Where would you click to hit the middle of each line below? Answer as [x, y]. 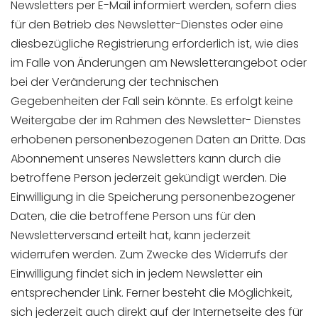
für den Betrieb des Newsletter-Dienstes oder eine [147, 24]
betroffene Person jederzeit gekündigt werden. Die [149, 178]
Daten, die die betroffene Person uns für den [133, 216]
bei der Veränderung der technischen [115, 82]
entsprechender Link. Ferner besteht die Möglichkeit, [152, 293]
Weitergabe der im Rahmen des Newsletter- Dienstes [156, 120]
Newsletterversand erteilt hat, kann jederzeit [131, 235]
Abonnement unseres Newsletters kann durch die [146, 159]
